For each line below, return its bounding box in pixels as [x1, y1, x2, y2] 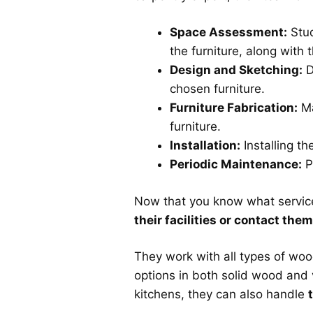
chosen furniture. [170, 82, 265, 96]
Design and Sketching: [170, 63, 303, 78]
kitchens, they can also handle [134, 287, 308, 302]
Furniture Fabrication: [170, 101, 298, 115]
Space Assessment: [170, 25, 287, 40]
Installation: [170, 138, 240, 153]
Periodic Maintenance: [170, 157, 302, 172]
